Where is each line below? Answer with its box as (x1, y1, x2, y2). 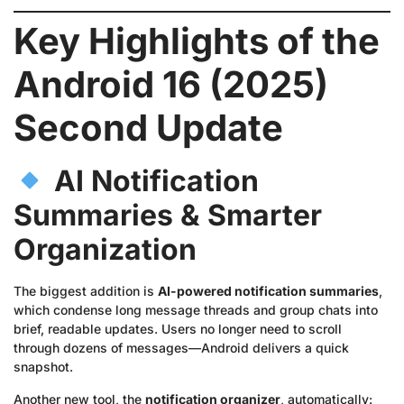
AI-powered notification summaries (158, 283, 379, 299)
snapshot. (14, 359, 73, 375)
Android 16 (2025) (14, 62, 328, 107)
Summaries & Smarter (14, 197, 322, 234)
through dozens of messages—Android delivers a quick (14, 340, 349, 356)
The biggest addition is (14, 283, 158, 299)
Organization (14, 232, 197, 268)
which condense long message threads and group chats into (14, 302, 378, 318)
